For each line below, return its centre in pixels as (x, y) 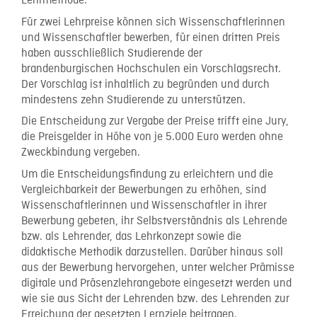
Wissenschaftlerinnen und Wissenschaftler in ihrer (144, 206)
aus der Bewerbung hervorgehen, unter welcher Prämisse (158, 268)
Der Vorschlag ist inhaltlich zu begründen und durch (145, 85)
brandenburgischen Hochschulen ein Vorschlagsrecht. (151, 69)
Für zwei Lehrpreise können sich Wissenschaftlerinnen (153, 22)
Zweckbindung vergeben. (81, 153)
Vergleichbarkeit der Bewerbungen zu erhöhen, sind (144, 190)
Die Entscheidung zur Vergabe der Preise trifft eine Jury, (155, 122)
